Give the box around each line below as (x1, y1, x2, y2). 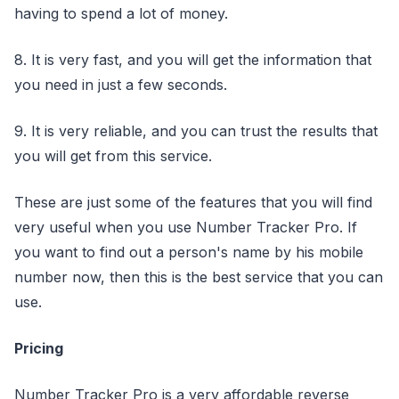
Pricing (14, 338, 63, 357)
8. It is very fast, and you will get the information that (14, 50, 371, 69)
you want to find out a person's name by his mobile (14, 242, 363, 261)
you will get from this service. (14, 146, 212, 165)
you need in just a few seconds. (14, 75, 227, 94)
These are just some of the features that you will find (14, 192, 372, 211)
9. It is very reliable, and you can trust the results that (14, 121, 378, 140)
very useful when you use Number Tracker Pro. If (14, 217, 357, 236)
